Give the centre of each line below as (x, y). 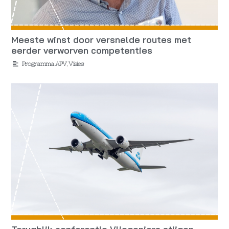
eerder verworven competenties (82, 50)
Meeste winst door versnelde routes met (101, 39)
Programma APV (44, 64)
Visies (76, 64)
